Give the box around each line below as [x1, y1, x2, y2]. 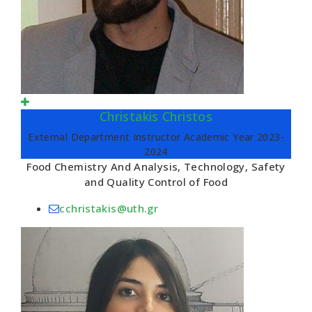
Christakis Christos [99, 108, 213, 125]
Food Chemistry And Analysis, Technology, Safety [26, 159, 286, 173]
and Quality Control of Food [84, 175, 228, 189]
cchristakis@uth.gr [59, 201, 159, 215]
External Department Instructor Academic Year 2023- [28, 130, 284, 143]
